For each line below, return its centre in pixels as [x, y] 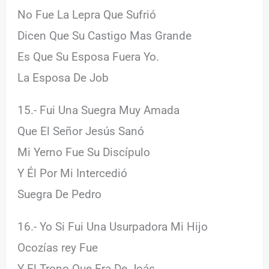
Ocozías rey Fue [58, 247]
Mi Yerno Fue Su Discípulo [84, 152]
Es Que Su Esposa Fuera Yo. [89, 56]
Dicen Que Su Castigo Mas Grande [105, 35]
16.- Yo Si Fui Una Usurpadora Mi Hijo [113, 226]
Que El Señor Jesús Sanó [81, 131]
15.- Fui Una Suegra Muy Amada [99, 110]
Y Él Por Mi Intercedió [73, 173]
